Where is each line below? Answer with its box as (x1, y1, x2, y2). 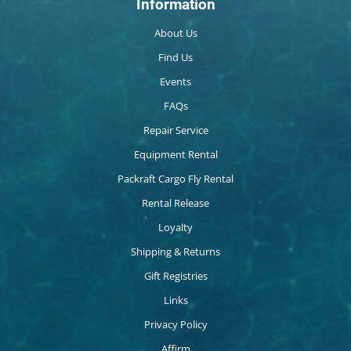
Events (160, 74, 191, 89)
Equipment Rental (133, 147, 218, 162)
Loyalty (158, 220, 193, 235)
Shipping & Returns (131, 244, 220, 259)
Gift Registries (143, 269, 208, 284)
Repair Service (143, 123, 208, 138)
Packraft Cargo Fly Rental (118, 172, 233, 186)
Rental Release (142, 196, 209, 211)
